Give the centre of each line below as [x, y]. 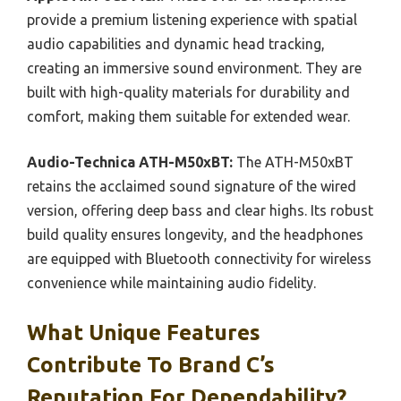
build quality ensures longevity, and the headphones [195, 234]
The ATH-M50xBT [293, 162]
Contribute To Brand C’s [151, 364]
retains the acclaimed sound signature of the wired [192, 186]
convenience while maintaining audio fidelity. [171, 282]
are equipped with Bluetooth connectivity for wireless [199, 258]
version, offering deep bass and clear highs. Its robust [200, 210]
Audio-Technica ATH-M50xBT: [130, 162]
